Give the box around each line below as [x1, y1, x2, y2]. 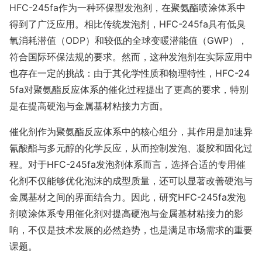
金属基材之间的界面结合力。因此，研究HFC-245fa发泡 [9, 191, 246, 204]
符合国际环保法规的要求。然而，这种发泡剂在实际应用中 [9, 51, 253, 63]
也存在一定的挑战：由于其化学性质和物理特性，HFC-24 [9, 67, 250, 80]
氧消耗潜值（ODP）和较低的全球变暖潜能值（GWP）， [9, 35, 247, 47]
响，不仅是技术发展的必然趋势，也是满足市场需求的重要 [9, 224, 253, 236]
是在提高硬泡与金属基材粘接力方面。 [9, 100, 168, 112]
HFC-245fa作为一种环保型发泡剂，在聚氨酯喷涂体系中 [9, 2, 246, 14]
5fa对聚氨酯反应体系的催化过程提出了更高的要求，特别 [9, 84, 249, 96]
